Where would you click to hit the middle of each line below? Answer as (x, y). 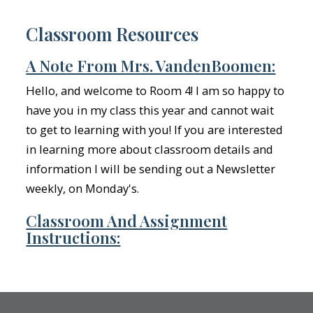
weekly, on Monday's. (83, 188)
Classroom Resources (112, 34)
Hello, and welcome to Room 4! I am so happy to (155, 90)
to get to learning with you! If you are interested (155, 130)
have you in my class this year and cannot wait (150, 110)
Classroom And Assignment (127, 221)
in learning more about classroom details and (150, 149)
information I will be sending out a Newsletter (151, 169)
